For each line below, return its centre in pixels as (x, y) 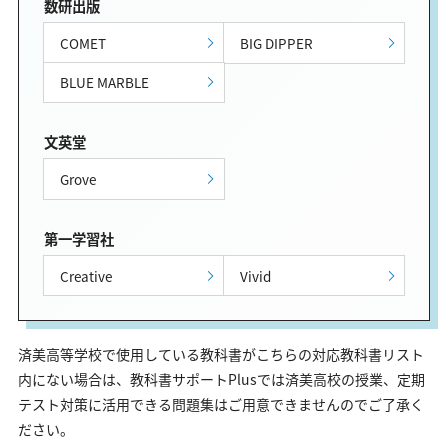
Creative (85, 275)
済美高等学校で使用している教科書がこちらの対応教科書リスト (221, 353)
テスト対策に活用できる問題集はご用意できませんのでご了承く (221, 403)
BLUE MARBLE (104, 82)
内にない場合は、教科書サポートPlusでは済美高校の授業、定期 (221, 378)
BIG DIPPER (277, 42)
